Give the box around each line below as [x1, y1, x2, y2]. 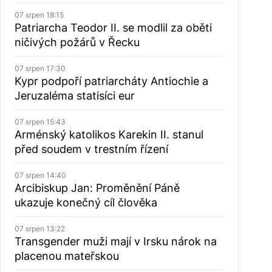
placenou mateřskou [14, 250, 119, 262]
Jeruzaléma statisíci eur [14, 89, 135, 102]
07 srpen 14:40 [14, 171, 66, 180]
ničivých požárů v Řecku [14, 36, 140, 49]
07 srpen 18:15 [14, 10, 64, 19]
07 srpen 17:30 [14, 64, 66, 73]
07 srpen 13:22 [14, 224, 65, 233]
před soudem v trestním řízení [14, 143, 168, 155]
